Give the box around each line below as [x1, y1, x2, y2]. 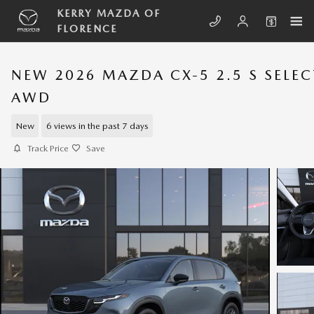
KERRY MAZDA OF [57, 8, 161, 19]
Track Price [27, 143, 69, 153]
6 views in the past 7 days [46, 120, 149, 131]
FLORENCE [57, 23, 117, 34]
